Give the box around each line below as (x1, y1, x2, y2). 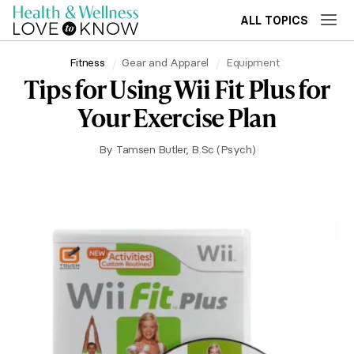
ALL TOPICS (240, 13, 308, 28)
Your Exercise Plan (77, 100, 277, 135)
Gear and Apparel (122, 55, 209, 70)
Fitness (69, 55, 105, 70)
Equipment (225, 55, 280, 70)
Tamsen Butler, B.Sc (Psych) (116, 142, 256, 156)
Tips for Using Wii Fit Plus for (24, 71, 330, 107)
